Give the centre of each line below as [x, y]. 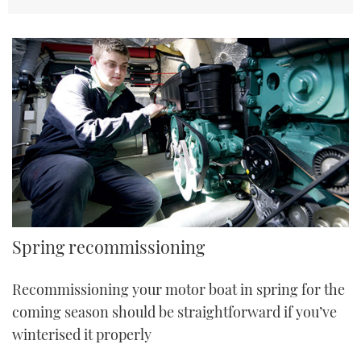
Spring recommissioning [108, 247]
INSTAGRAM [180, 56]
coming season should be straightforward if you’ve [174, 312]
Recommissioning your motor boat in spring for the [178, 290]
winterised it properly [82, 335]
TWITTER [180, 16]
